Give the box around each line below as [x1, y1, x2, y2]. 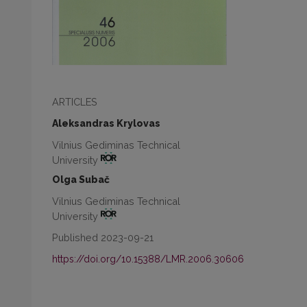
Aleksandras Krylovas [52, 118, 160, 129]
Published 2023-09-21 [52, 232, 153, 244]
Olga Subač [52, 173, 110, 185]
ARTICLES [52, 96, 97, 108]
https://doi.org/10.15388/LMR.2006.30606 [52, 254, 244, 265]
